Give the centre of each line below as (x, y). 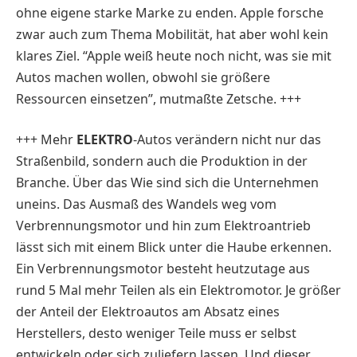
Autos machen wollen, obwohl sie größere (143, 77)
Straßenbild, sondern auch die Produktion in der (162, 161)
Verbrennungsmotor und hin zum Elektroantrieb (163, 226)
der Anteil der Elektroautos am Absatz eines (148, 312)
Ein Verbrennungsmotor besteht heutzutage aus (163, 269)
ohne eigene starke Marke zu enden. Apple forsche (170, 12)
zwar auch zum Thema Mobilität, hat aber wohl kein (172, 34)
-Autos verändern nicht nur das (227, 140)
